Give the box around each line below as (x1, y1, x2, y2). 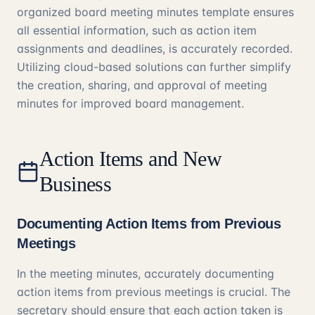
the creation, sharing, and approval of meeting (17, 78, 267, 92)
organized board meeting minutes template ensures (17, 5, 294, 19)
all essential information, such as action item (17, 23, 257, 37)
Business (39, 172, 112, 195)
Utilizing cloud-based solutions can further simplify (17, 60, 291, 74)
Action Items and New (39, 147, 221, 170)
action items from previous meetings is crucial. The (17, 285, 290, 299)
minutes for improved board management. (17, 96, 244, 110)
